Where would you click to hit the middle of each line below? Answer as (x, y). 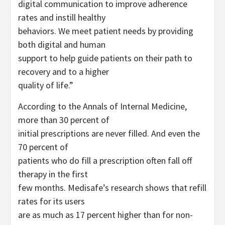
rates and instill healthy (62, 17)
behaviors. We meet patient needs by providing (106, 31)
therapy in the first (53, 174)
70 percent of (43, 147)
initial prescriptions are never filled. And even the (109, 133)
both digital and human (62, 44)
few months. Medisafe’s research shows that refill (112, 187)
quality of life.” (46, 85)
